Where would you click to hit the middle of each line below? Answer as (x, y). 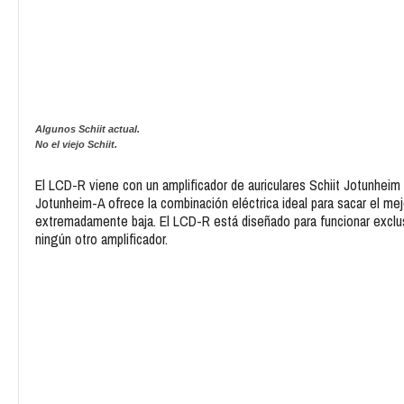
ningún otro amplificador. (101, 239)
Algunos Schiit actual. (87, 129)
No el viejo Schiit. (76, 145)
